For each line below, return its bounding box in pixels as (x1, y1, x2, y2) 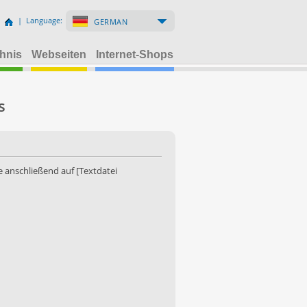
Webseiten (32, 49, 86, 60)
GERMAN (94, 16, 127, 27)
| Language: (18, 15, 62, 25)
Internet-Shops (96, 49, 173, 60)
